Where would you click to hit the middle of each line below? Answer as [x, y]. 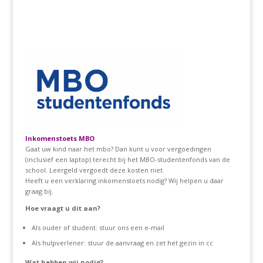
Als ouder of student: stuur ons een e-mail [98, 228]
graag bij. [39, 191]
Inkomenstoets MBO [60, 139]
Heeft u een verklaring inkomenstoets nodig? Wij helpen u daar [124, 181]
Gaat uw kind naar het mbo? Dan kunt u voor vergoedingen [118, 149]
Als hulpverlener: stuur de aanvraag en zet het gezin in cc [122, 243]
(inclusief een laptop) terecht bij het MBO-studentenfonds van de [127, 160]
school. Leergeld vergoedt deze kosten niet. [95, 170]
